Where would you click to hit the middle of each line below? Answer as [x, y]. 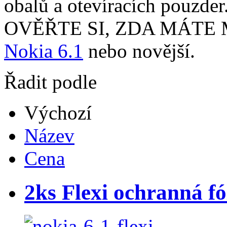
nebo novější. [139, 51]
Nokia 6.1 [44, 51]
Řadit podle [50, 82]
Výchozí [58, 113]
